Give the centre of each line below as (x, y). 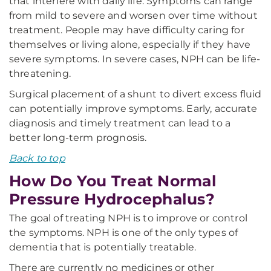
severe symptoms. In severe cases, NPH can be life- (135, 59)
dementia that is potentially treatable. (103, 247)
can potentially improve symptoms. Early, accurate (133, 109)
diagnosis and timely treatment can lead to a (120, 123)
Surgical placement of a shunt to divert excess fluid (135, 94)
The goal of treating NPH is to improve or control (128, 218)
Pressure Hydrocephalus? (112, 199)
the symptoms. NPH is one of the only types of (124, 233)
